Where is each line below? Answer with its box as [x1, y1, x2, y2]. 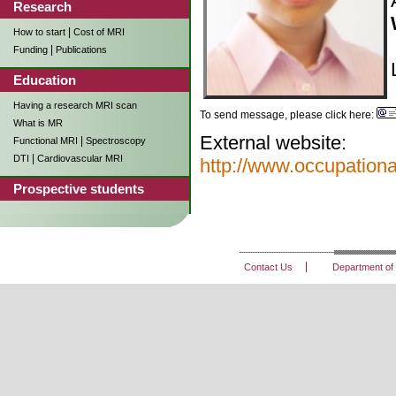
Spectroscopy [86, 135, 146, 146]
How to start [13, 27, 65, 37]
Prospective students [13, 181, 144, 196]
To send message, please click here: [200, 108, 377, 121]
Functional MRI [13, 135, 78, 146]
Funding [13, 44, 48, 55]
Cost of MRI [73, 27, 125, 37]
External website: [200, 131, 346, 154]
